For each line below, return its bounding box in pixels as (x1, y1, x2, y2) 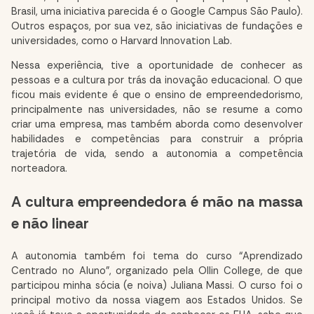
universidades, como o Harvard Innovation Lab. (11, 34, 232, 48)
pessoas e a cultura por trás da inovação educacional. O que (11, 74, 303, 88)
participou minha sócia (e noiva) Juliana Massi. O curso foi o (11, 278, 303, 292)
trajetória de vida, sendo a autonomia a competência (11, 147, 303, 161)
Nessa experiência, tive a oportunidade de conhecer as (11, 59, 303, 73)
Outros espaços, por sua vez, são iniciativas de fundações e (11, 19, 303, 33)
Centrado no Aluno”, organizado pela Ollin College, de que (11, 264, 303, 278)
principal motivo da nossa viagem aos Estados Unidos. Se (11, 293, 303, 307)
